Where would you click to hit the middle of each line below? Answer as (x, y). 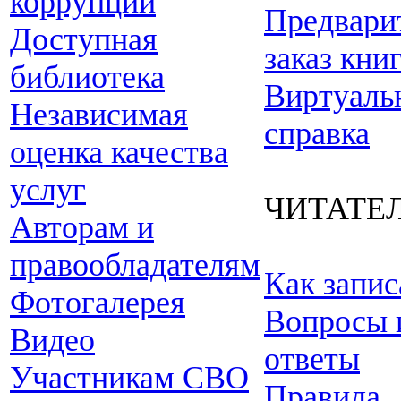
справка (317, 133)
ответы (312, 359)
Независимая (99, 115)
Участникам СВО (129, 378)
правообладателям (135, 265)
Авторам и (82, 227)
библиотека (87, 77)
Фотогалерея (98, 303)
